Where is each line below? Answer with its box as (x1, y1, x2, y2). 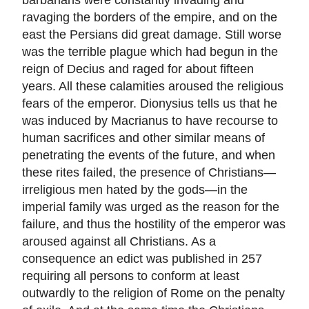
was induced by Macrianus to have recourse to (22, 113, 278, 128)
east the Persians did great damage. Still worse (22, 27, 281, 42)
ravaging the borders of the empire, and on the (22, 10, 277, 25)
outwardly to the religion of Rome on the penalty (22, 286, 285, 301)
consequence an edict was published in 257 (22, 251, 262, 266)
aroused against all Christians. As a (22, 234, 216, 249)
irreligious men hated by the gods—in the (22, 182, 248, 197)
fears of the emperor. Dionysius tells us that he (22, 96, 277, 111)
